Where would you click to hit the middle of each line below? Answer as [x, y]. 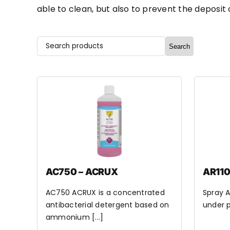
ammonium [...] [74, 217]
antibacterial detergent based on [107, 205]
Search [179, 46]
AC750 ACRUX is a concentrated [105, 193]
